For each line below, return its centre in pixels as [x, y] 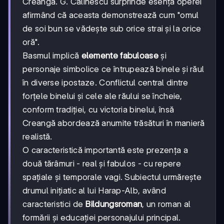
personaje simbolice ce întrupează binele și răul [113, 69]
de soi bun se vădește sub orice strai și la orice [112, 28]
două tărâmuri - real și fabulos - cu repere [102, 163]
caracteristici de [54, 204]
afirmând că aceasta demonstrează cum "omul [111, 15]
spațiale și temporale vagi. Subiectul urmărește [112, 177]
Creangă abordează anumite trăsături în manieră [114, 123]
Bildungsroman [114, 204]
